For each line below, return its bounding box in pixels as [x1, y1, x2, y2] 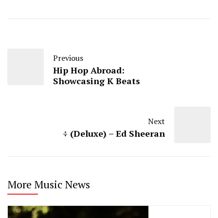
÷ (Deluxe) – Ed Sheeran [63, 127, 165, 139]
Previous [53, 52, 83, 63]
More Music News [7, 177, 90, 191]
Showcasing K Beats [53, 74, 140, 87]
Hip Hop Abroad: [53, 64, 125, 76]
